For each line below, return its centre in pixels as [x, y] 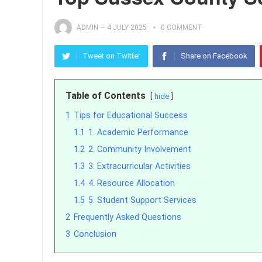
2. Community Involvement [140, 149]
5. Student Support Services [142, 200]
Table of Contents [106, 96]
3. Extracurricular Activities [139, 166]
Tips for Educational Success [131, 116]
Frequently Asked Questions [127, 217]
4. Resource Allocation [132, 183]
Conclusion [95, 234]
